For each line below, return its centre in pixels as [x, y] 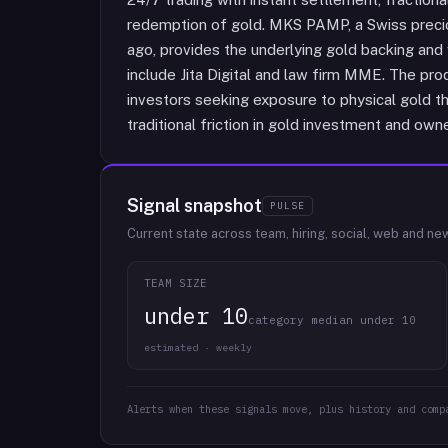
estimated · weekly [198, 347]
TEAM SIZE [176, 283]
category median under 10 [332, 320]
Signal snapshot [194, 205]
